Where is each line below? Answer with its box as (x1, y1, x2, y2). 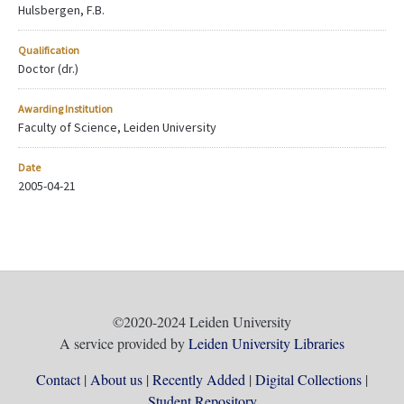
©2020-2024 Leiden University (113, 311, 291, 331)
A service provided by (60, 333, 188, 353)
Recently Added (152, 369, 245, 389)
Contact (36, 369, 80, 389)
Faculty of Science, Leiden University (18, 118, 216, 135)
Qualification (18, 42, 79, 57)
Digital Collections (255, 369, 362, 389)
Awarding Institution (18, 101, 113, 115)
